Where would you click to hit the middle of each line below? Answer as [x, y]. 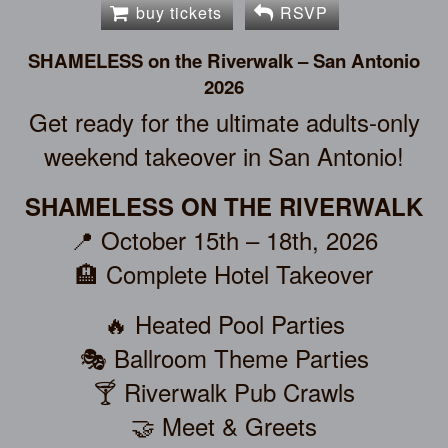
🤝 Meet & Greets [224, 425]
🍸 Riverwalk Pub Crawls [224, 391]
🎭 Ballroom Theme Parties [224, 357]
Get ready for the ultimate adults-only [224, 121]
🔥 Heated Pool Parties [224, 323]
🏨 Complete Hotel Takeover [224, 273]
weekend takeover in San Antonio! [224, 155]
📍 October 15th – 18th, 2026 [224, 239]
